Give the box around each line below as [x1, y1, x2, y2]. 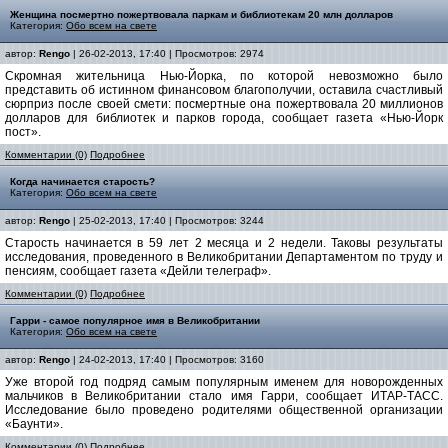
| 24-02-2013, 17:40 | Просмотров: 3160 [70, 354, 264, 365]
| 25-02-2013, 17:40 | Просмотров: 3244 [70, 215, 264, 226]
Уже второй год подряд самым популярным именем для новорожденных [5, 375, 443, 389]
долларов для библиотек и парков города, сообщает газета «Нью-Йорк [5, 111, 443, 125]
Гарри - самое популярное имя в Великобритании [10, 315, 260, 326]
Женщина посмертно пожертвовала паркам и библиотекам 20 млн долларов [10, 9, 393, 20]
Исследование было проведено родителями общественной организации [5, 403, 443, 417]
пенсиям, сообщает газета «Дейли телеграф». [5, 264, 271, 278]
